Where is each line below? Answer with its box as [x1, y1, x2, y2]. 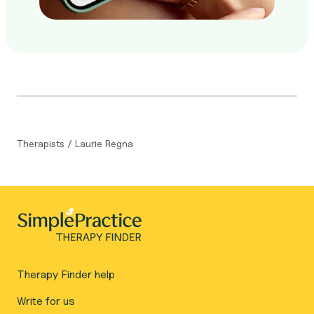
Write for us [17, 294, 75, 308]
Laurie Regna [75, 137, 133, 149]
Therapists [17, 137, 67, 149]
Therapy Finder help [17, 268, 115, 281]
